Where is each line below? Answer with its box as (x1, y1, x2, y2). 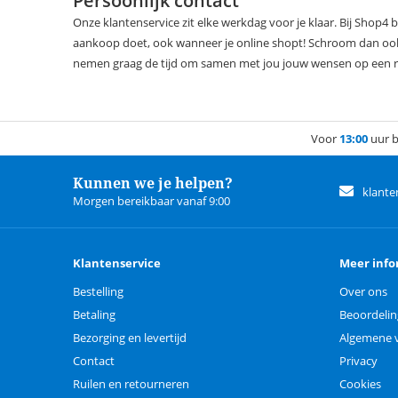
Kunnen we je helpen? (73, 173, 233, 194)
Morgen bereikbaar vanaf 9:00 (73, 193, 230, 210)
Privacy (339, 353, 378, 370)
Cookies (339, 376, 381, 393)
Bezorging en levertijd (73, 330, 187, 346)
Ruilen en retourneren (73, 376, 189, 393)
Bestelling (73, 283, 123, 300)
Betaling (73, 306, 115, 323)
